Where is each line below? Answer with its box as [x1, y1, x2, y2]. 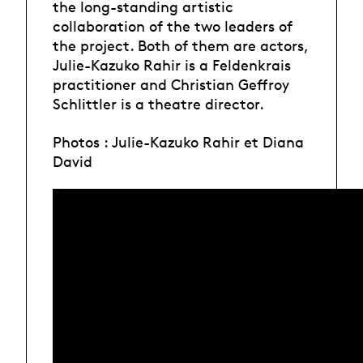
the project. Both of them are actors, [53, 36, 308, 55]
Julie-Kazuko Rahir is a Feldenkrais [53, 56, 291, 75]
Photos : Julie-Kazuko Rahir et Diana [53, 132, 304, 151]
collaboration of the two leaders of [53, 17, 293, 36]
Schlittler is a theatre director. [53, 95, 264, 113]
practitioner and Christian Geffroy [53, 75, 289, 94]
